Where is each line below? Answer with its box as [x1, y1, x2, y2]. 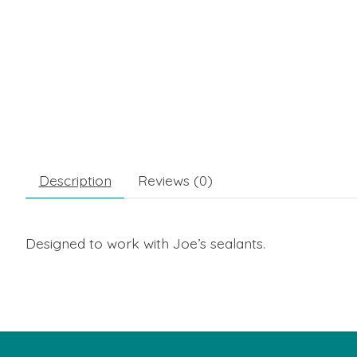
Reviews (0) [137, 171, 213, 190]
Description [38, 171, 112, 190]
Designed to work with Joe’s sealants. [25, 234, 265, 253]
